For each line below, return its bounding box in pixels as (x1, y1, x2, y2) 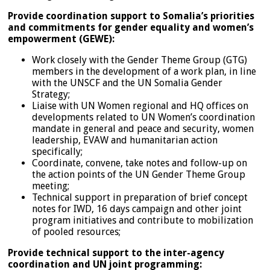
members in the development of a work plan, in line (32, 65, 256, 77)
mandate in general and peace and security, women (32, 122, 254, 134)
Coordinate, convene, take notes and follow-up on (32, 157, 247, 169)
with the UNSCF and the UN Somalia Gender (32, 77, 222, 89)
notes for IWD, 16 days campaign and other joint (32, 202, 242, 215)
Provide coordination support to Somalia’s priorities (8, 10, 254, 22)
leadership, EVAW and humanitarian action (32, 134, 218, 146)
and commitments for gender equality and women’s (8, 21, 254, 33)
